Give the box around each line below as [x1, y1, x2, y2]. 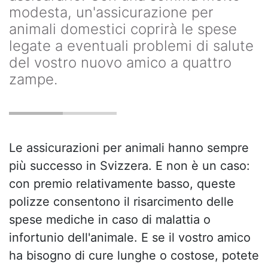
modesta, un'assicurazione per [9, 4, 214, 21]
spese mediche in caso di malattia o [9, 212, 211, 227]
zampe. [9, 71, 57, 88]
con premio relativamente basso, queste [9, 176, 236, 191]
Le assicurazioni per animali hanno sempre [9, 141, 249, 155]
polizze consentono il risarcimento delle [9, 194, 234, 209]
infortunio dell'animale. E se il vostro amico [9, 230, 251, 245]
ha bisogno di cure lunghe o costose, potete [9, 248, 259, 263]
